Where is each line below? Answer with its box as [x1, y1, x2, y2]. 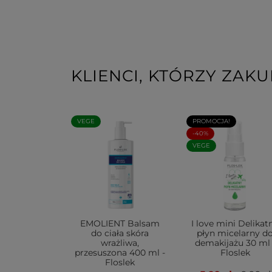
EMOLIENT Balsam [80, 218, 160, 229]
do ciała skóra [90, 228, 149, 239]
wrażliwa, [100, 237, 139, 248]
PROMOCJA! [192, 117, 230, 125]
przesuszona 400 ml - [74, 247, 165, 258]
